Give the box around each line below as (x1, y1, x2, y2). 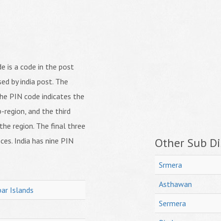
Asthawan (159, 179, 192, 189)
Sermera (159, 198, 186, 208)
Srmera (159, 160, 182, 170)
